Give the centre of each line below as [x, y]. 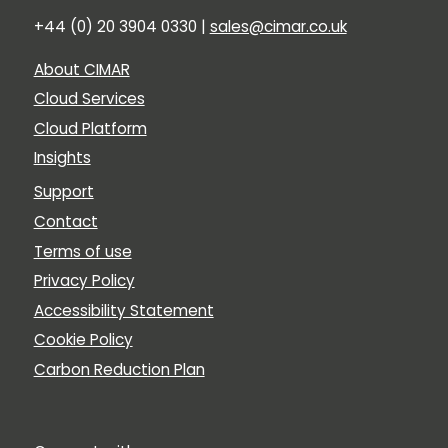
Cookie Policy [83, 340]
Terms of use [82, 251]
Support [63, 192]
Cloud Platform [90, 128]
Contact [65, 221]
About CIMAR [81, 69]
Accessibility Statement [123, 310]
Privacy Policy [84, 281]
